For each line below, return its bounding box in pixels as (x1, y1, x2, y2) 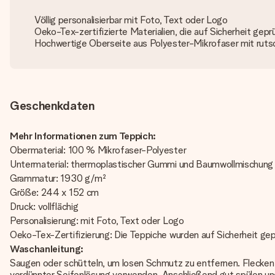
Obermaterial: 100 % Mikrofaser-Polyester (10, 144, 187, 156)
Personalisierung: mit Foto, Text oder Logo (10, 215, 184, 227)
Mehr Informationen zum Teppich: (10, 130, 157, 142)
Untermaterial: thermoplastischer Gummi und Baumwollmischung (10, 158, 274, 170)
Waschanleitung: (10, 243, 83, 255)
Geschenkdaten (10, 98, 95, 113)
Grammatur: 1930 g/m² (10, 172, 106, 184)
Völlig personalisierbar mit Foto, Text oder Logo (34, 14, 228, 26)
